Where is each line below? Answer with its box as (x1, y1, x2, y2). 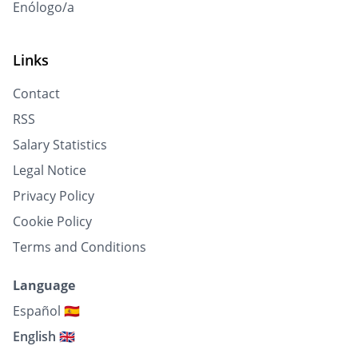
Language (13, 276, 75, 294)
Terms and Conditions (13, 238, 146, 256)
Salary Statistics (13, 136, 107, 153)
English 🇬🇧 (13, 328, 75, 345)
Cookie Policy (13, 213, 92, 230)
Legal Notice (13, 161, 86, 179)
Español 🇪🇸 (13, 302, 80, 320)
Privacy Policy (13, 187, 94, 205)
